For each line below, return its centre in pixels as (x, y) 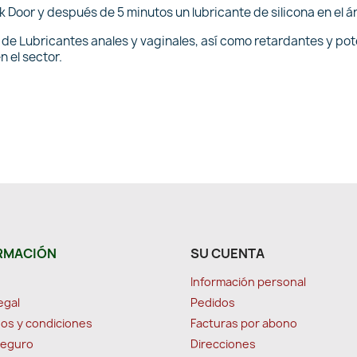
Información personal (248, 282)
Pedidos (213, 302)
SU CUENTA (228, 253)
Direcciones (223, 344)
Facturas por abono (244, 323)
